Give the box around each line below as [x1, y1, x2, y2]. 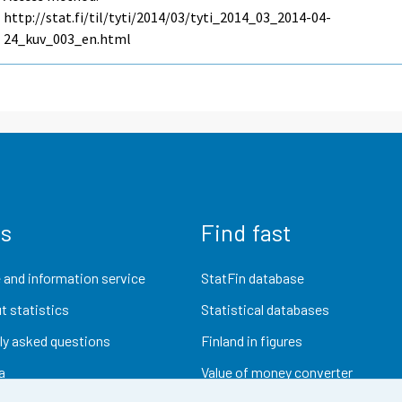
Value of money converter [201, 363, 353, 381]
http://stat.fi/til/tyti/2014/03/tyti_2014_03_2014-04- [4, 8, 332, 27]
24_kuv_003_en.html [4, 30, 132, 48]
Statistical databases [201, 300, 329, 318]
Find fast [201, 217, 292, 246]
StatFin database [201, 268, 304, 286]
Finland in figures [201, 332, 302, 350]
